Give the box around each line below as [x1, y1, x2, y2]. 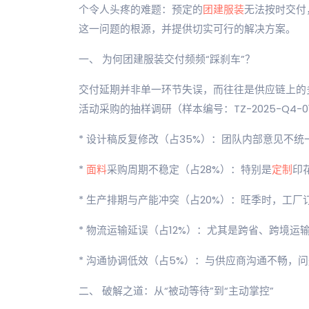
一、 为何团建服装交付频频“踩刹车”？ [79, 52, 255, 66]
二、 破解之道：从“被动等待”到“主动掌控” [79, 283, 274, 298]
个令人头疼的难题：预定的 [79, 2, 203, 17]
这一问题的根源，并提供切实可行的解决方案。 [79, 21, 296, 36]
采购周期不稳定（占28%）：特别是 [107, 162, 272, 177]
